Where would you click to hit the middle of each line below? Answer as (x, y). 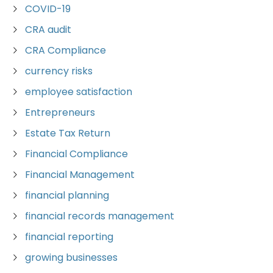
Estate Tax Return (68, 133)
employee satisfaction (79, 92)
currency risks (59, 71)
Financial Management (80, 175)
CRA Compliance (66, 51)
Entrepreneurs (60, 113)
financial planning (67, 196)
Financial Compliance (76, 154)
